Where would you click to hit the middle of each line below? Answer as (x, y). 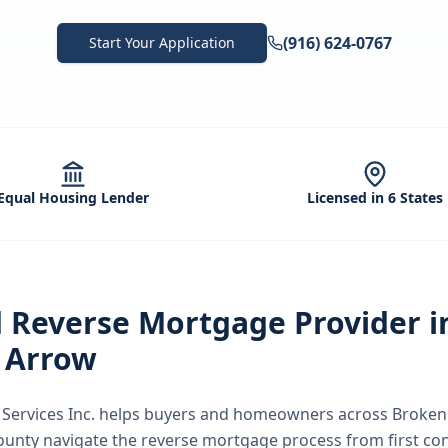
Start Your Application (161, 42)
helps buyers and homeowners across (243, 414)
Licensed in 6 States (375, 197)
